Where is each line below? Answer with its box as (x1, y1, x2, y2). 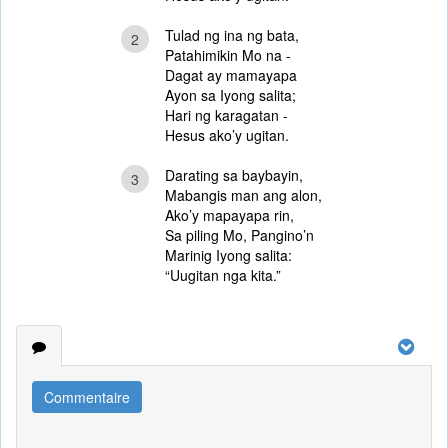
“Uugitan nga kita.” (165, 265, 281, 285)
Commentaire (44, 387, 130, 407)
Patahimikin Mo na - (165, 45, 291, 65)
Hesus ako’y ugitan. (165, 125, 289, 145)
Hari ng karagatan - (165, 105, 288, 125)
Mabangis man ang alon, (165, 185, 322, 205)
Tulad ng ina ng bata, (165, 25, 299, 45)
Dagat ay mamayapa (165, 65, 297, 85)
